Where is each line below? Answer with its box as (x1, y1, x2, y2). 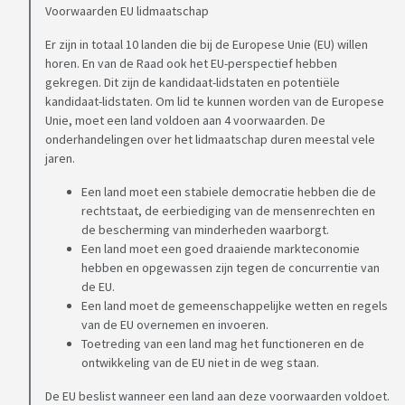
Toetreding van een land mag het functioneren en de (81, 335, 364, 353)
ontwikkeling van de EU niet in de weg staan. (81, 354, 319, 372)
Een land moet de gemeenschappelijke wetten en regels (81, 297, 388, 315)
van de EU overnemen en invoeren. (81, 316, 268, 334)
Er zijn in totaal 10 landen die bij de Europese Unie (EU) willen (45, 36, 368, 53)
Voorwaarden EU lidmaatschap (45, 3, 209, 20)
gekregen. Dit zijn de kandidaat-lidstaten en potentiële (45, 74, 340, 91)
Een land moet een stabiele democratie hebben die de (81, 184, 376, 201)
